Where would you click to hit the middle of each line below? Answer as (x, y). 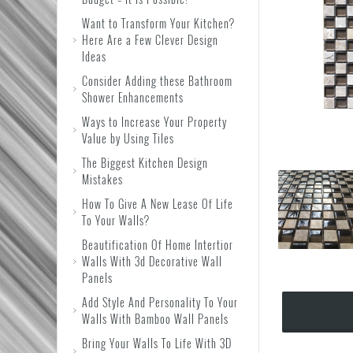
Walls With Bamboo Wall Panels (155, 319)
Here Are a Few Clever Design (150, 40)
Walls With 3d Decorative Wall (152, 261)
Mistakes (102, 179)
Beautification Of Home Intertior (158, 245)
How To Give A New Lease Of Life (158, 204)
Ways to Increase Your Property (154, 122)
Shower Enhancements (133, 97)
